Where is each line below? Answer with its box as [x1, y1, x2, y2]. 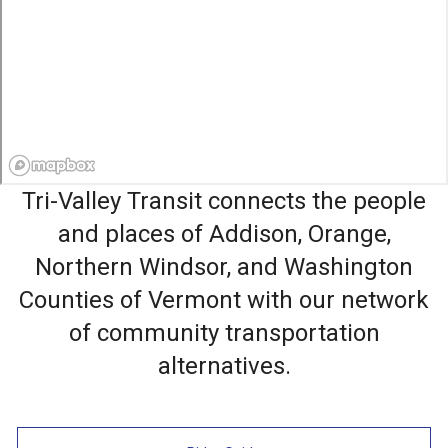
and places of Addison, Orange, [57, 219, 391, 248]
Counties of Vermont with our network [19, 285, 429, 314]
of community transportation [68, 318, 380, 347]
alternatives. [157, 351, 291, 380]
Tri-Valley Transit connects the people [22, 186, 426, 215]
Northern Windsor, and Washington [35, 252, 413, 281]
